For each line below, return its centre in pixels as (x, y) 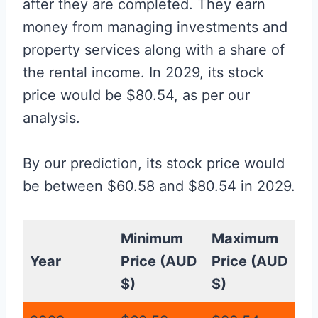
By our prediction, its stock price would (154, 164)
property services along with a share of (154, 50)
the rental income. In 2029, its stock (143, 73)
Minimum (152, 239)
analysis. (51, 118)
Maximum (245, 239)
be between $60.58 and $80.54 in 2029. (159, 186)
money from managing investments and (155, 27)
